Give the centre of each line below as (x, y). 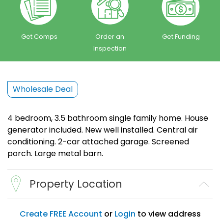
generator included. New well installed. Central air (103, 130)
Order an (110, 37)
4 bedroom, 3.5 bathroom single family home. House (108, 118)
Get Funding (181, 37)
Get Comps (39, 37)
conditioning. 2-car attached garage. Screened (98, 142)
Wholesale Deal (43, 89)
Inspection (110, 49)
